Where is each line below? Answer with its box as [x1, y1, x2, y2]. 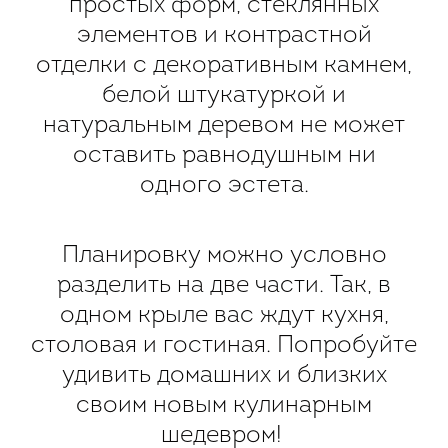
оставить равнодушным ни [72, 143, 376, 168]
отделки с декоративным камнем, [36, 53, 412, 78]
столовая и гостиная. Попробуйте [31, 333, 417, 358]
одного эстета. [139, 173, 309, 198]
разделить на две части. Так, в [57, 273, 391, 298]
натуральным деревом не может [43, 113, 405, 138]
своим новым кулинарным [76, 393, 372, 418]
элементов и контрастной [76, 23, 372, 48]
